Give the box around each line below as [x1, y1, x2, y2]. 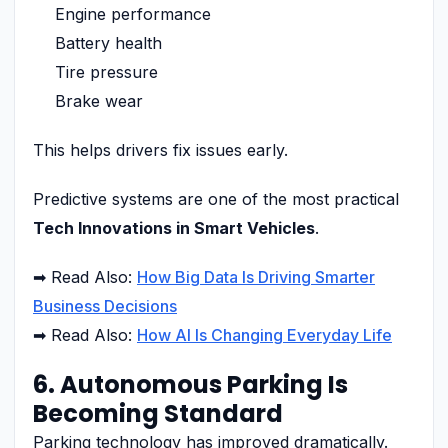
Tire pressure [55, 61, 158, 82]
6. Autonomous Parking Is [33, 367, 348, 401]
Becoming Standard [33, 396, 283, 430]
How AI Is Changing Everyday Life [137, 324, 392, 345]
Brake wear [55, 90, 143, 111]
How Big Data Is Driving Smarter [137, 266, 375, 287]
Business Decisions [33, 295, 177, 316]
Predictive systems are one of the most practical [33, 188, 399, 209]
